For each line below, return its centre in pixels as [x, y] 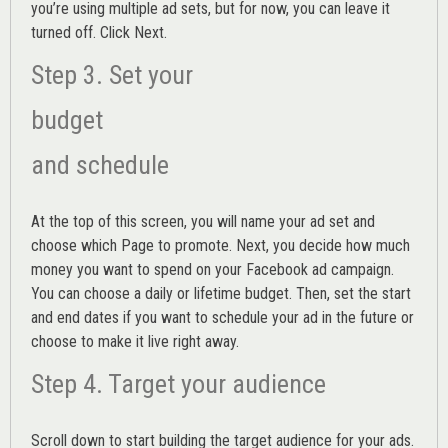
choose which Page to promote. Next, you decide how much [220, 246]
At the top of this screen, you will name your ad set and [203, 222]
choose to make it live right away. [135, 342]
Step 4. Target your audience [181, 384]
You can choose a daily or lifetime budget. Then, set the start [221, 294]
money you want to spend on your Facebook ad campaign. [212, 270]
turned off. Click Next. [99, 33]
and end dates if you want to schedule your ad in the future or [222, 318]
